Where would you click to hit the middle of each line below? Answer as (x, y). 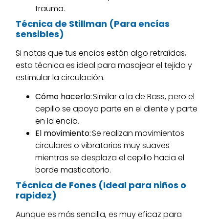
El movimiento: (63, 133)
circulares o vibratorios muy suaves (103, 146)
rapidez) (36, 196)
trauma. (51, 8)
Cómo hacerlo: (64, 97)
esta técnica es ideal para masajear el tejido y (104, 65)
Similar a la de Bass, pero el (143, 97)
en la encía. (58, 121)
